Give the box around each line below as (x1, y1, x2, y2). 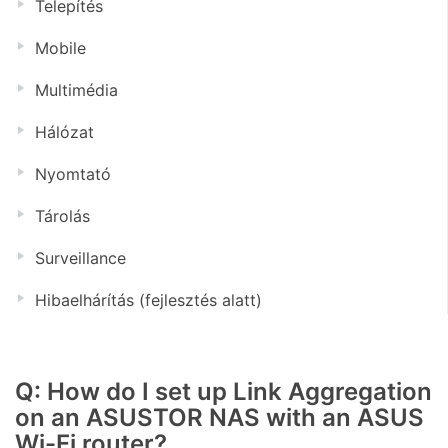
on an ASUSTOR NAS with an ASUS (15, 403, 424, 432)
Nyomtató (35, 164, 111, 184)
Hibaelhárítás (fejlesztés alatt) (35, 290, 262, 310)
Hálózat (35, 122, 94, 142)
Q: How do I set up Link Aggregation (15, 377, 432, 406)
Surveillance (35, 248, 126, 268)
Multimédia (35, 80, 118, 100)
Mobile (35, 38, 86, 58)
